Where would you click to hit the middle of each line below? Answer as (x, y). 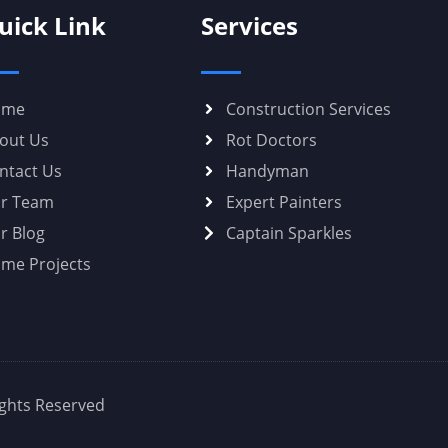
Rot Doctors (272, 140)
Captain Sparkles (289, 233)
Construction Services (309, 109)
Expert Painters (284, 202)
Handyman (268, 171)
